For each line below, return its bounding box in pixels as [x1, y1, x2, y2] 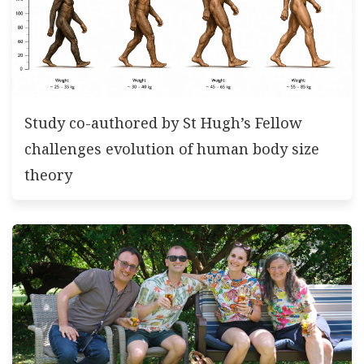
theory [24, 164, 72, 184]
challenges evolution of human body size [24, 138, 319, 158]
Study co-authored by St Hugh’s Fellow [24, 112, 302, 132]
